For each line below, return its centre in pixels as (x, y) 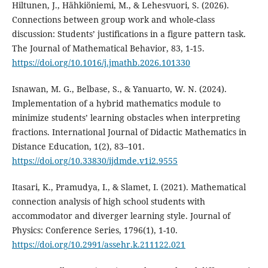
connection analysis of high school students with (108, 201)
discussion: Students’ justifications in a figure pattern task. (129, 33)
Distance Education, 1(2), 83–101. (78, 146)
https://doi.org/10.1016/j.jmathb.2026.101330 (101, 62)
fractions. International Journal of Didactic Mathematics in (129, 132)
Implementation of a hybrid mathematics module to (116, 103)
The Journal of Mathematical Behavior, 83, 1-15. (108, 48)
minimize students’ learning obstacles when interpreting (126, 117)
